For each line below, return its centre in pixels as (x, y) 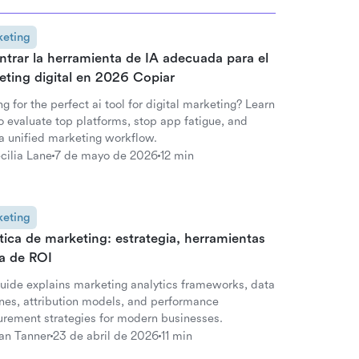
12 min (177, 155)
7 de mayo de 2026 (106, 155)
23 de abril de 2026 (106, 336)
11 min (177, 336)
